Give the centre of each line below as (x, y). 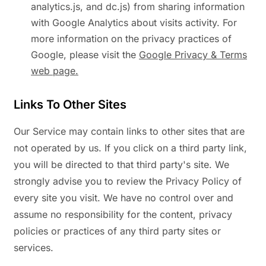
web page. (55, 71)
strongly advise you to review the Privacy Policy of (128, 181)
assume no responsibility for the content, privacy (123, 215)
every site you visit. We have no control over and (123, 198)
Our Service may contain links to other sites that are (129, 132)
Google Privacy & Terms (193, 55)
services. (34, 248)
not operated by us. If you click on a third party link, (130, 148)
